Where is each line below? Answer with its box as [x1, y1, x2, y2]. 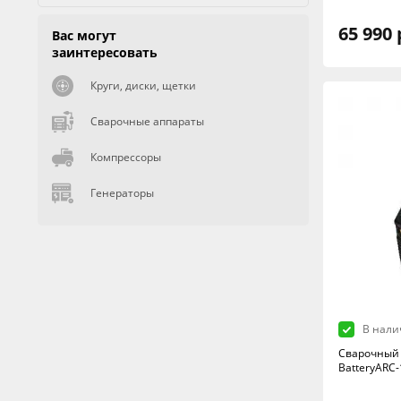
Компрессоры [90, 149, 161, 165]
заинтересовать [52, 43, 158, 61]
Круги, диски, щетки [90, 77, 196, 93]
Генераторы [90, 184, 154, 200]
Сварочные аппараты [90, 113, 204, 129]
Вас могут [52, 26, 116, 44]
